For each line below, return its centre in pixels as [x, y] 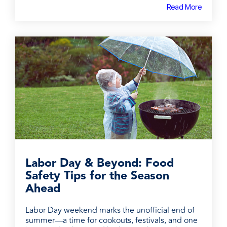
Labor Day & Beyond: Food [100, 163]
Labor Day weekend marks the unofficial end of [110, 211]
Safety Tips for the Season [97, 176]
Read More [184, 7]
